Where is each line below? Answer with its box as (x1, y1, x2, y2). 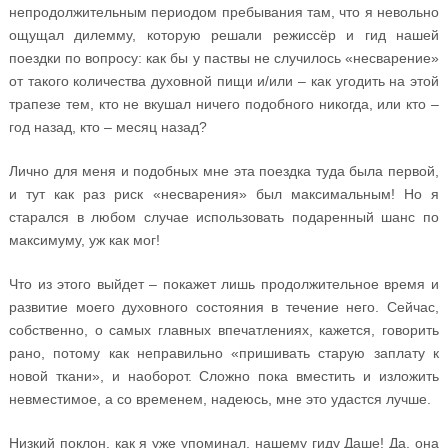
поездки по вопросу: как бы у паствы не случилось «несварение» (8, 49, 440, 66)
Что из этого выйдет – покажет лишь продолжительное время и (8, 275, 440, 292)
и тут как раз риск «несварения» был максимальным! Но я (8, 185, 440, 202)
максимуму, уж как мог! (8, 231, 160, 248)
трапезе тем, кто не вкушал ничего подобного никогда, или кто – (8, 95, 440, 112)
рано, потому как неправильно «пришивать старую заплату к (8, 344, 440, 361)
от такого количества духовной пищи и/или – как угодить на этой (8, 72, 440, 89)
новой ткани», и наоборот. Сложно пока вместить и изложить (8, 367, 440, 384)
